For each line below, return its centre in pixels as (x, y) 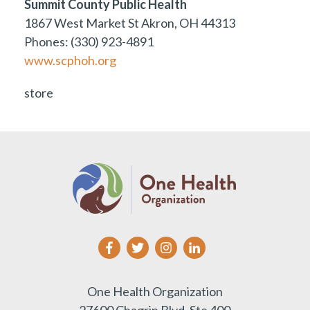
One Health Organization (155, 291)
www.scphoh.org (70, 60)
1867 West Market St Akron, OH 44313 (130, 23)
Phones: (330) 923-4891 (89, 42)
